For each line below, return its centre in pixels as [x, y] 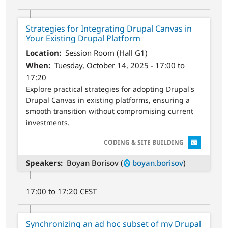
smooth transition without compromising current [110, 111]
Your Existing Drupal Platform [83, 38]
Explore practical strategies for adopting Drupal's [110, 89]
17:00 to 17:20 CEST [62, 192]
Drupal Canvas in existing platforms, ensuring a [108, 100]
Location [43, 53]
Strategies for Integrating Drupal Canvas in [109, 29]
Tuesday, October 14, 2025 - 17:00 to [119, 65]
